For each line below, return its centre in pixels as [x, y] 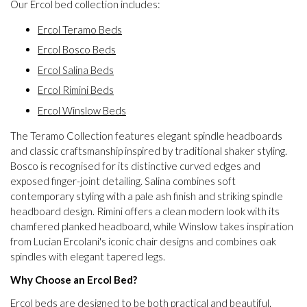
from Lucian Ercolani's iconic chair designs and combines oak [143, 241]
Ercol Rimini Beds [76, 90]
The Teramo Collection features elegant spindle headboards [146, 135]
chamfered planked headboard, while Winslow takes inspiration [152, 226]
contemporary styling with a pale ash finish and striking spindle [147, 196]
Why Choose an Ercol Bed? [74, 279]
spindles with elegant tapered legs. [88, 256]
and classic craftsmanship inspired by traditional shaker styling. [149, 150]
